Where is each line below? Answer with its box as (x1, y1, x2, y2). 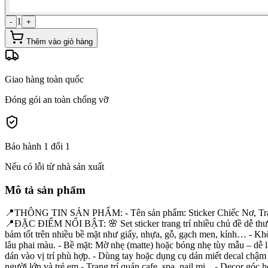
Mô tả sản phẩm (5, 183, 86, 196)
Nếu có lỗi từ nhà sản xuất (5, 161, 104, 172)
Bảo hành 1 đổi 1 (5, 141, 70, 151)
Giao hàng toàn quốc (5, 74, 84, 84)
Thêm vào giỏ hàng (24, 36, 93, 46)
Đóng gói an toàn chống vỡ (5, 94, 108, 105)
